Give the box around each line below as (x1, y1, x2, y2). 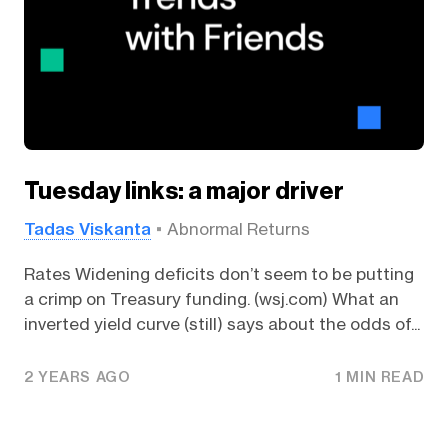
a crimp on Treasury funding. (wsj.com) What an (23, 288, 399, 309)
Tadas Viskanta (23, 218, 151, 240)
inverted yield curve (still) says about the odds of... (23, 313, 420, 334)
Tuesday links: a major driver (23, 177, 344, 206)
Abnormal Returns (166, 219, 310, 240)
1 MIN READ (335, 368, 425, 387)
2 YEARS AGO (23, 368, 131, 387)
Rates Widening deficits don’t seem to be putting (23, 263, 414, 284)
